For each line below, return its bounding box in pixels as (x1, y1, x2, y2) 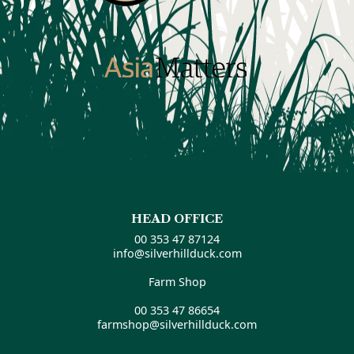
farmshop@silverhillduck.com (97, 316, 257, 332)
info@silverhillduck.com (112, 245, 242, 261)
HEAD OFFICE (131, 210, 223, 226)
